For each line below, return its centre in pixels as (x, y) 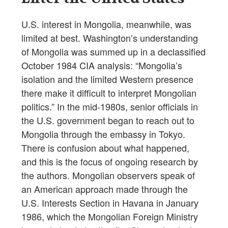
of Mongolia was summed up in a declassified (113, 51)
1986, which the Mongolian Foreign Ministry (110, 216)
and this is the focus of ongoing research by (110, 161)
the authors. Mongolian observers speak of (108, 175)
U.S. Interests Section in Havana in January (110, 202)
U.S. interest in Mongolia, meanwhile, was (106, 24)
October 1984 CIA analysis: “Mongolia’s (102, 65)
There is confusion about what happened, (105, 147)
